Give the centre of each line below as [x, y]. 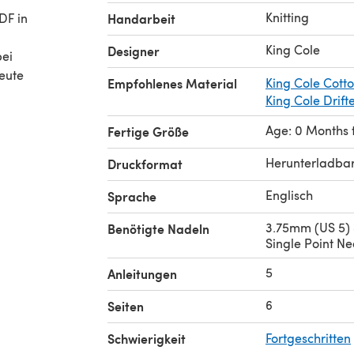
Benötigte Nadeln [158, 228]
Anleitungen [142, 273]
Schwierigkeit [147, 338]
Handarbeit [141, 18]
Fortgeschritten [308, 337]
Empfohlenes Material [172, 83]
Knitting [287, 17]
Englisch [289, 194]
